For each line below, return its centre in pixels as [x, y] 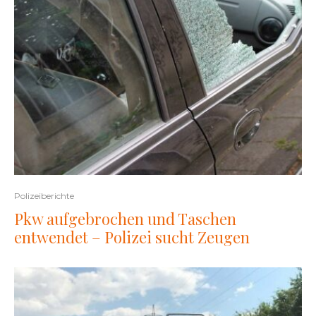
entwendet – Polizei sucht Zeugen [132, 237]
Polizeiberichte [44, 196]
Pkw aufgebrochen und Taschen [125, 219]
